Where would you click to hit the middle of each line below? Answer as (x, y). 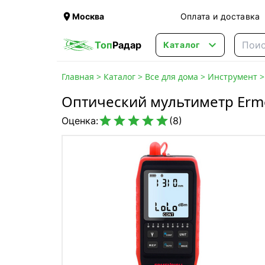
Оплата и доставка (220, 16)
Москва (88, 16)
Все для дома (172, 77)
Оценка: (80, 121)
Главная (78, 77)
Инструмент (232, 77)
